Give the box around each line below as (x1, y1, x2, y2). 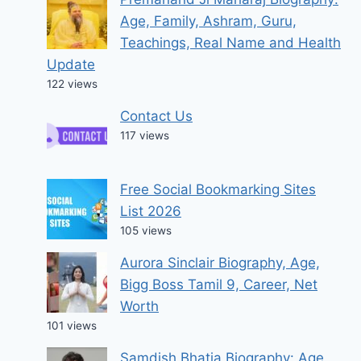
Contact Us (120, 108, 193, 125)
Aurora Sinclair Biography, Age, (120, 255, 320, 272)
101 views (47, 319, 97, 333)
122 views (47, 77, 98, 91)
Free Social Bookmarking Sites (120, 181, 316, 198)
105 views (120, 224, 172, 238)
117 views (120, 129, 169, 143)
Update (47, 56, 95, 73)
